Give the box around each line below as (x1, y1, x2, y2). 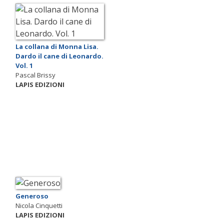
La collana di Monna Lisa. (15, 42, 98, 51)
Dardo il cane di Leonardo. (15, 51, 103, 60)
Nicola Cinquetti (15, 200, 62, 210)
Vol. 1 (15, 61, 33, 70)
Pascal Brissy (15, 70, 55, 79)
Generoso (15, 191, 48, 200)
